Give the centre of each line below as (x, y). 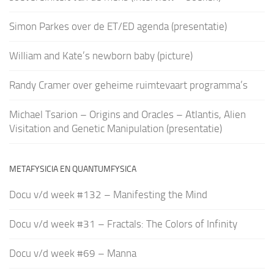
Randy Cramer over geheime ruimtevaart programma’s (128, 85)
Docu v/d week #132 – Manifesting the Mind (108, 194)
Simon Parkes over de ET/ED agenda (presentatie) (118, 26)
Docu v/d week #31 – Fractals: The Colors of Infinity (123, 224)
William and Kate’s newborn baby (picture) (101, 55)
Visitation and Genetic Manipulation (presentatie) (116, 128)
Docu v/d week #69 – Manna (73, 253)
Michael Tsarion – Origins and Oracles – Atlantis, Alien (128, 114)
